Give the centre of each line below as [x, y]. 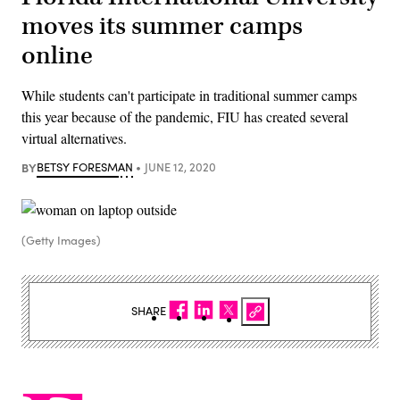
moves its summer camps [162, 26]
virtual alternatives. [74, 137]
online [57, 55]
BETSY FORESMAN [85, 167]
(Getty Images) [61, 240]
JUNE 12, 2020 [180, 167]
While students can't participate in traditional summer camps [189, 95]
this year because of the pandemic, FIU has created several [185, 116]
